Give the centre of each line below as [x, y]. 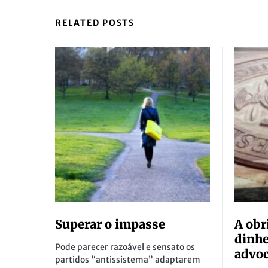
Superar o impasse [110, 224]
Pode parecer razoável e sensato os [125, 247]
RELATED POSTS [95, 23]
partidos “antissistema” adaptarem [128, 260]
